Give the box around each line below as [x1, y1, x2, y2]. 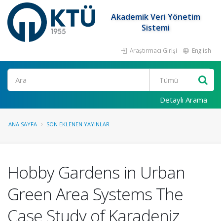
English [190, 46, 211, 54]
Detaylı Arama [160, 95, 207, 105]
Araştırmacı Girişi [128, 46, 177, 54]
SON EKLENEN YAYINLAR [46, 120, 110, 128]
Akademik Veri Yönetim [111, 11, 201, 22]
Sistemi [142, 22, 170, 33]
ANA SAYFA [8, 120, 37, 128]
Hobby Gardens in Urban [7, 161, 185, 184]
